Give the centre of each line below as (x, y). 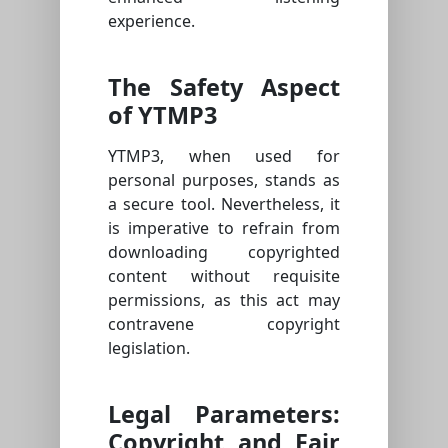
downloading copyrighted (224, 252)
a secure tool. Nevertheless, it (224, 204)
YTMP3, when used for (224, 156)
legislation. (149, 348)
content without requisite (224, 276)
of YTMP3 (162, 115)
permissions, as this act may (224, 300)
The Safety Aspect (224, 87)
